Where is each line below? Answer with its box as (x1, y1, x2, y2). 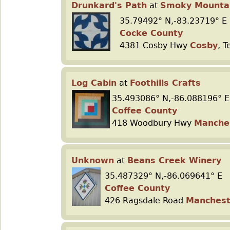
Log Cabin (71, 78, 117, 88)
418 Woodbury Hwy (112, 118, 194, 128)
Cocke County (120, 28, 183, 38)
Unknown (71, 156, 114, 165)
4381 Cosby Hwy (120, 41, 190, 50)
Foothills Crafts (130, 78, 201, 88)
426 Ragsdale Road (105, 196, 186, 205)
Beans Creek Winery (127, 156, 221, 165)
